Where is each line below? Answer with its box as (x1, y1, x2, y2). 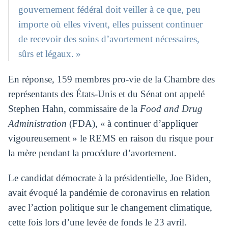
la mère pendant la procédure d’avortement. (8, 147, 177, 158)
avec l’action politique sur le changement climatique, (8, 202, 212, 213)
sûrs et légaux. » (18, 48, 81, 59)
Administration (8, 118, 67, 129)
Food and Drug (139, 103, 203, 114)
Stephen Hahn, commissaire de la (8, 103, 140, 114)
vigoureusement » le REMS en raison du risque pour (8, 132, 213, 144)
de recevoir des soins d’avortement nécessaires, (18, 33, 200, 44)
